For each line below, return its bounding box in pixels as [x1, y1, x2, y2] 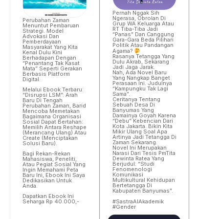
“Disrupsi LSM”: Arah [22, 91, 78, 99]
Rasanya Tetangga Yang [112, 52, 175, 60]
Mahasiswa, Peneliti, [22, 155, 77, 163]
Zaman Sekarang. [112, 138, 157, 146]
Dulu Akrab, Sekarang [112, 58, 169, 65]
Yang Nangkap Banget [112, 74, 170, 81]
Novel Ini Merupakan [112, 144, 167, 151]
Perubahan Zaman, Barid [22, 102, 86, 109]
